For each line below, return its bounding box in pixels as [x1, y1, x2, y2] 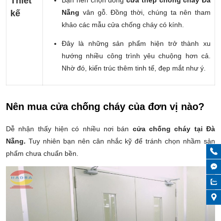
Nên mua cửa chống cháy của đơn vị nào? [6, 101, 204, 112]
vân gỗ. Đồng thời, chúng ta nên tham [82, 8, 211, 16]
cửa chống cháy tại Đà [132, 125, 216, 133]
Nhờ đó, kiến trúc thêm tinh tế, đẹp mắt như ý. [62, 64, 206, 72]
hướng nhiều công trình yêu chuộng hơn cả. [62, 52, 211, 60]
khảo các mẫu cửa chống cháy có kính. [62, 21, 184, 29]
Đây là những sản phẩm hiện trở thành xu [62, 39, 211, 47]
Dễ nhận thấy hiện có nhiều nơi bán [6, 125, 133, 133]
